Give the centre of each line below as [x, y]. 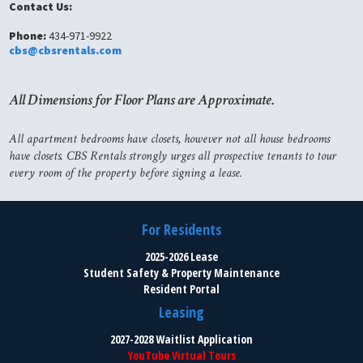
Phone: [28, 36]
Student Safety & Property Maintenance [181, 272]
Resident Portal [181, 288]
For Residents [181, 229]
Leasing [181, 312]
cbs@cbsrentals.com [66, 51]
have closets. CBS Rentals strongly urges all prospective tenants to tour [173, 156]
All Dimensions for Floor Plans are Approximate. [142, 100]
